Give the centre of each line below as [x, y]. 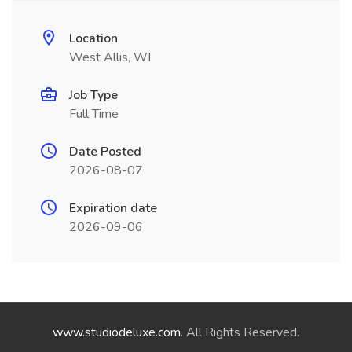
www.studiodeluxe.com [117, 332]
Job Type [93, 95]
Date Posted [105, 152]
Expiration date [113, 208]
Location [93, 38]
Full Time [94, 114]
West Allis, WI [110, 57]
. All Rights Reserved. [240, 332]
